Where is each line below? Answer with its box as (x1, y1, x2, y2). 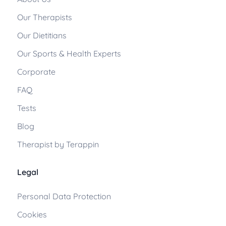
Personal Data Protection (17, 191, 111, 202)
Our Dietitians (17, 30, 67, 41)
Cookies (17, 209, 47, 220)
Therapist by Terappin (17, 139, 99, 150)
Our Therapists (17, 12, 72, 23)
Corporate (17, 67, 55, 77)
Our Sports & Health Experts (17, 48, 121, 59)
